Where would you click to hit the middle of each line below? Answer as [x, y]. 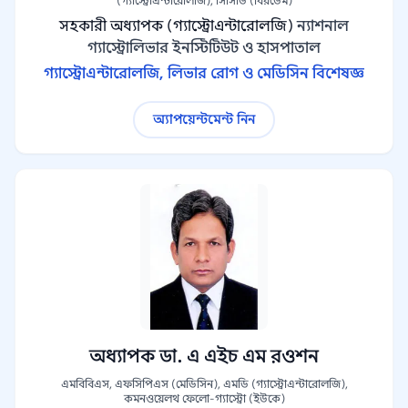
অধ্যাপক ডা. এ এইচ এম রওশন [204, 357]
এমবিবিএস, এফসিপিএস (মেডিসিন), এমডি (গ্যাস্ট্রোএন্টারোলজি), [204, 384]
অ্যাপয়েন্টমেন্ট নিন [204, 119]
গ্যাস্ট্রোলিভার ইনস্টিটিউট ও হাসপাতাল [204, 48]
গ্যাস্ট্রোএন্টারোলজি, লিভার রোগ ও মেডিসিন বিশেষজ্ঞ [204, 74]
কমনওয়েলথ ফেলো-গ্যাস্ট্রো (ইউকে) [204, 398]
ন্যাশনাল [323, 26]
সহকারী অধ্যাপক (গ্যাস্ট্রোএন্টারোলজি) [176, 26]
